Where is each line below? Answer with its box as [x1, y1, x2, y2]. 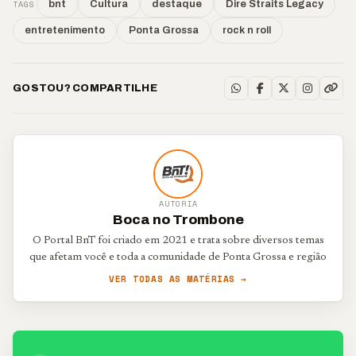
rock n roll [222, 25, 271, 36]
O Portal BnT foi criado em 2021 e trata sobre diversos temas [32, 235, 324, 246]
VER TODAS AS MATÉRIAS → [109, 273, 247, 285]
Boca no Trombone [112, 212, 244, 227]
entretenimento [25, 25, 105, 36]
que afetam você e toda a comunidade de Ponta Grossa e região [29, 252, 327, 263]
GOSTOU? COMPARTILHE [13, 82, 157, 94]
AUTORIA [158, 198, 198, 210]
